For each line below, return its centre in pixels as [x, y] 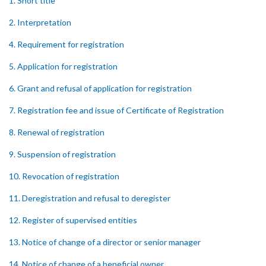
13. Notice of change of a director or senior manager [105, 242]
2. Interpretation [40, 22]
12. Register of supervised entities [73, 220]
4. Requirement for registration [66, 44]
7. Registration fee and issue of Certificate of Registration [116, 110]
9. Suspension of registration [62, 154]
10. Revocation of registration [64, 176]
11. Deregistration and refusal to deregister [90, 198]
